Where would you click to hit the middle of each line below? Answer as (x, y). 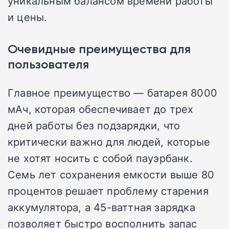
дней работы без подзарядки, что (94, 125)
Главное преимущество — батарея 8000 (113, 93)
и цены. (28, 17)
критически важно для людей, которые (109, 142)
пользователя (48, 64)
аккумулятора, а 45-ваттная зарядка (101, 207)
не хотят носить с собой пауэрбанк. (100, 158)
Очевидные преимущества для (99, 49)
